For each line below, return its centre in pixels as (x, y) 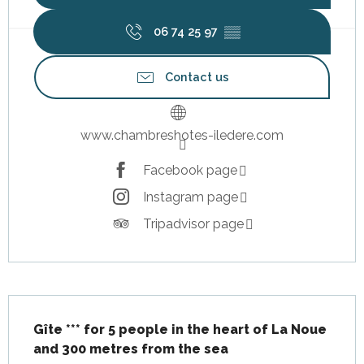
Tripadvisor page (193, 223)
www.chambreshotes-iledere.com (182, 135)
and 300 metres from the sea (131, 349)
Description (47, 306)
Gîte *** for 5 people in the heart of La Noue (180, 329)
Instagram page (190, 197)
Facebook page (190, 170)
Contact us (197, 77)
